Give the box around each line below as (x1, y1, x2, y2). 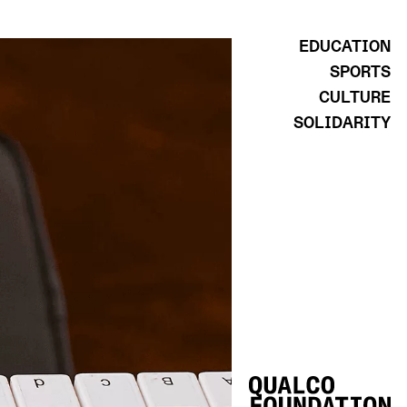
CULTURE (319, 87, 391, 108)
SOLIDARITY (293, 113, 391, 134)
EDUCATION (299, 36, 391, 57)
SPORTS (330, 62, 391, 83)
